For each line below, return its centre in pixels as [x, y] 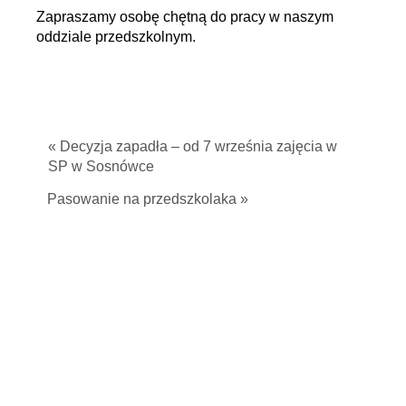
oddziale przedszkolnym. [116, 36]
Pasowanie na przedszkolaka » [148, 198]
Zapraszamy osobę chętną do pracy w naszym [185, 16]
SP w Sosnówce [101, 166]
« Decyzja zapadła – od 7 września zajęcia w [193, 146]
